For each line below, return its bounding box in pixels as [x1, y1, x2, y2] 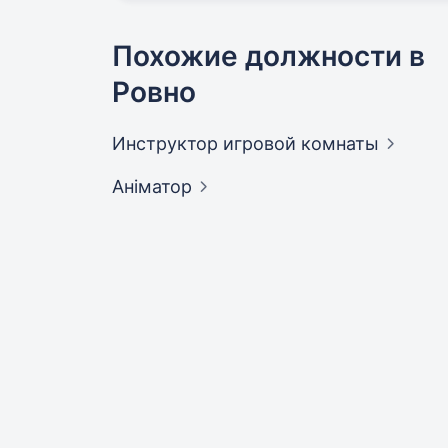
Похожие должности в [112, 39, 425, 74]
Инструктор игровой [112, 133, 301, 155]
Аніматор [112, 176, 192, 198]
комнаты [301, 133, 379, 155]
